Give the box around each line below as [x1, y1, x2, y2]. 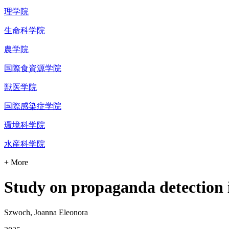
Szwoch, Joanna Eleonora [4, 208, 88, 217]
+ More [4, 157, 28, 167]
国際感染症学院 [4, 101, 61, 110]
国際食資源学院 [4, 63, 61, 73]
